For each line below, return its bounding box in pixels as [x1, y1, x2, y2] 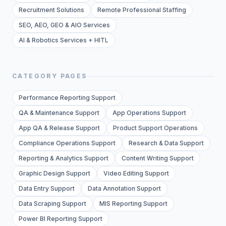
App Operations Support [112, 109, 186, 117]
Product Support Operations [113, 124, 198, 132]
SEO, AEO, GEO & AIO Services [19, 21, 110, 29]
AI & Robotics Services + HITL [19, 36, 108, 44]
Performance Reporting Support [19, 94, 116, 102]
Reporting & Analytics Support [19, 154, 108, 162]
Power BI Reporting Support [19, 215, 102, 223]
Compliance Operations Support [19, 139, 116, 147]
